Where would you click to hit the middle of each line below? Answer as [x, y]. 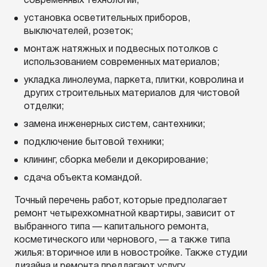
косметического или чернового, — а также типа [122, 240]
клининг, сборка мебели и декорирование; [116, 160]
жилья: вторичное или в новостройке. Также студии [131, 253]
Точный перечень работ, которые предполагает [121, 201]
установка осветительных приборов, [107, 18]
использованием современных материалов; [122, 63]
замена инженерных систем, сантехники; [116, 125]
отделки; [44, 107]
